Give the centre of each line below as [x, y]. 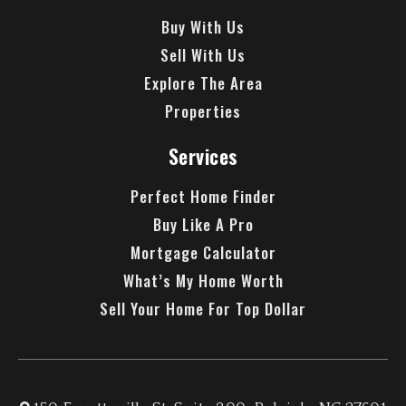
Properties [203, 111]
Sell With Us [203, 55]
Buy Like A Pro [203, 225]
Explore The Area [203, 83]
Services [203, 156]
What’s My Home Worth [203, 281]
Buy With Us [203, 27]
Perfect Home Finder [203, 197]
